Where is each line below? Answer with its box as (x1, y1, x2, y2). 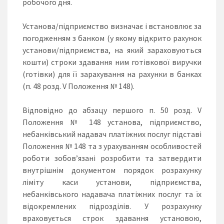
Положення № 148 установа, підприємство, (22, 116, 201, 127)
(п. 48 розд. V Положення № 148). (22, 80, 134, 91)
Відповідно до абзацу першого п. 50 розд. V (22, 104, 201, 115)
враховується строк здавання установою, (22, 212, 201, 223)
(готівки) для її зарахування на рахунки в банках (22, 68, 201, 79)
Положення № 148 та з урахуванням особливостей (22, 140, 201, 151)
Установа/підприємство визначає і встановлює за (22, 20, 201, 31)
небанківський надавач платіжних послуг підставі (22, 128, 201, 139)
